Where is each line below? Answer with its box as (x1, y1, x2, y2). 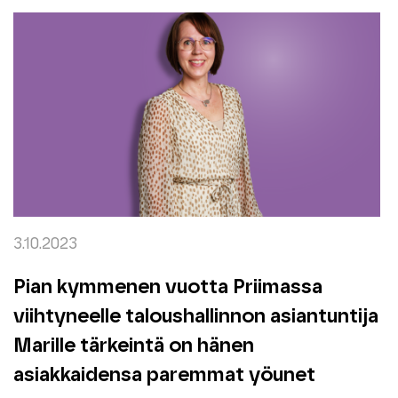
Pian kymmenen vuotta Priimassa (12, 276, 322, 298)
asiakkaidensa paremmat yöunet (12, 364, 315, 386)
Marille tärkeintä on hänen (12, 335, 254, 356)
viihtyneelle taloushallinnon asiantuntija (12, 306, 378, 327)
